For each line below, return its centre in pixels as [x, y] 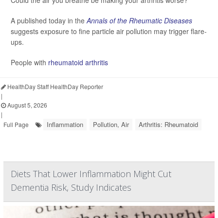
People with [29, 62]
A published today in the [49, 20]
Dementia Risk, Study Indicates [71, 187]
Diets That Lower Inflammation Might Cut [91, 174]
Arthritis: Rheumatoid [168, 124]
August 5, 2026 [27, 105]
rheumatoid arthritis [78, 62]
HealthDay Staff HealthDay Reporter [54, 86]
